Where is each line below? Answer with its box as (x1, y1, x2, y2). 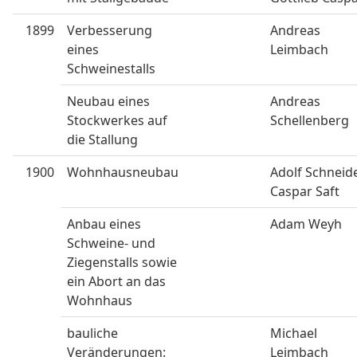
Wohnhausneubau (67, 163, 178, 181)
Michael (270, 324, 317, 342)
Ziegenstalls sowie (67, 253, 177, 271)
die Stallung (67, 131, 138, 148)
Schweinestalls (67, 60, 155, 77)
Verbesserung (67, 22, 152, 39)
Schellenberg (270, 112, 349, 129)
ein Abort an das (67, 273, 166, 290)
